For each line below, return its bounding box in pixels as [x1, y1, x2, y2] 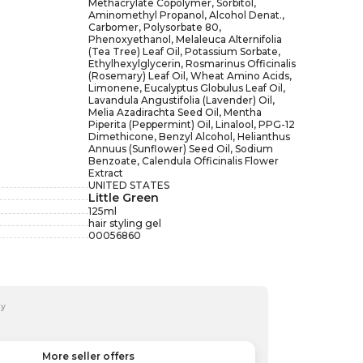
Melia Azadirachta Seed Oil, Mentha [88, 106, 262, 118]
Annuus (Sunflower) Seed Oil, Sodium [88, 143, 273, 155]
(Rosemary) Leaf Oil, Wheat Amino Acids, [88, 70, 292, 82]
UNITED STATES [88, 179, 169, 191]
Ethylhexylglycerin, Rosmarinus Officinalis [88, 58, 296, 70]
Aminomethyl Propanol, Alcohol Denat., [88, 9, 284, 21]
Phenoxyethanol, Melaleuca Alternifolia [88, 33, 282, 45]
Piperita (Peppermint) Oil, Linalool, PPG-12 [88, 118, 295, 130]
